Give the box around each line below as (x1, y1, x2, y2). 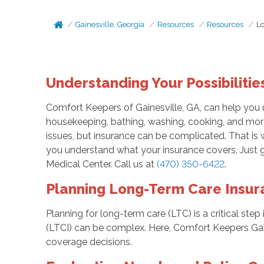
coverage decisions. (45, 236, 132, 247)
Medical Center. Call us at (45, 159, 157, 170)
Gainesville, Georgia (75, 20, 145, 29)
